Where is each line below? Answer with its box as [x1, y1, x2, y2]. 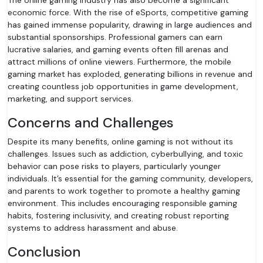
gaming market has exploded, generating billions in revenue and [8, 69, 252, 79]
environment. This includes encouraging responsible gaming [8, 198, 237, 208]
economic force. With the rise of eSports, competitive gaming [8, 7, 248, 18]
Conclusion [8, 243, 80, 261]
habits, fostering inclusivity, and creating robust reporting [8, 210, 229, 221]
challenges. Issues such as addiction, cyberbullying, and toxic [8, 149, 243, 159]
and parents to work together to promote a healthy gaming [8, 186, 240, 196]
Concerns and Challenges [8, 114, 174, 131]
